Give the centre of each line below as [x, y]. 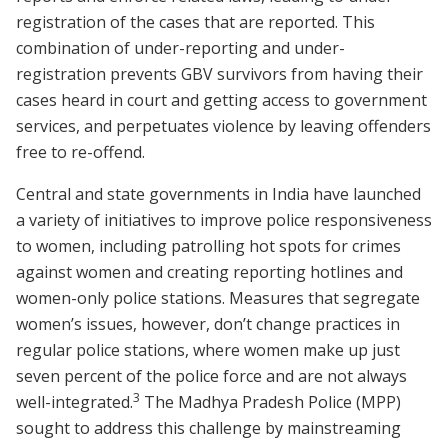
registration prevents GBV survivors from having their [219, 74]
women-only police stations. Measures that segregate [218, 298]
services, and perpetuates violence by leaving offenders [223, 126]
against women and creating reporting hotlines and [209, 272]
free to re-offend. [82, 152]
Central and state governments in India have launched [218, 194]
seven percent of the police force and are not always [211, 376]
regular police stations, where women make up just [208, 350]
